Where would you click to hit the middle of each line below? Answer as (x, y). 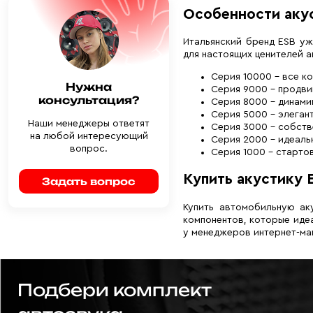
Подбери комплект (114, 290)
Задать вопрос (89, 182)
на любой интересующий (89, 137)
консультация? (89, 101)
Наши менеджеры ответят (89, 124)
